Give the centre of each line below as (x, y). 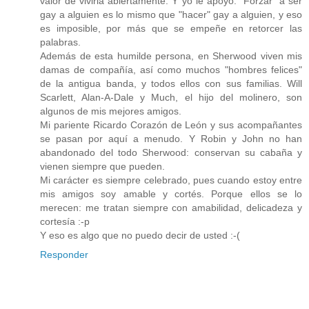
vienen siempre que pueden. (102, 166)
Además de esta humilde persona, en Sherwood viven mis (171, 56)
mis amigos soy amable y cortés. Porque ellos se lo (171, 193)
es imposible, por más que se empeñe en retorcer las (171, 28)
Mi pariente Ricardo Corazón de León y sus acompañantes (171, 124)
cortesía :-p (65, 221)
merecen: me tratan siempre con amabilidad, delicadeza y (171, 207)
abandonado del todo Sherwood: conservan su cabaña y (171, 152)
